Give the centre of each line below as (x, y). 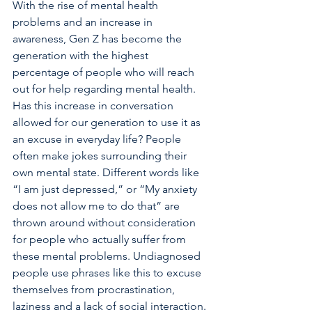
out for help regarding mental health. (106, 89)
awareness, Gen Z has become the (99, 39)
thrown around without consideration (106, 223)
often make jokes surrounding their (101, 156)
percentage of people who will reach (105, 72)
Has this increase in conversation (94, 106)
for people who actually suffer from (101, 239)
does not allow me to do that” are (97, 206)
